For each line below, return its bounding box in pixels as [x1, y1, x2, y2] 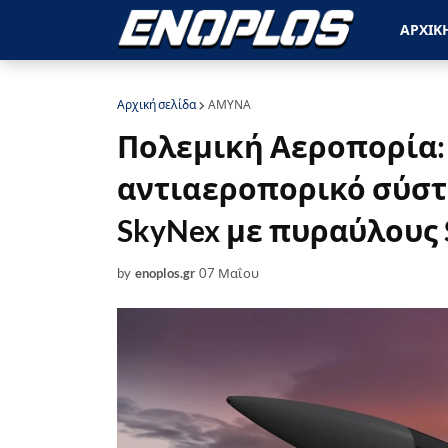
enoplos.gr [135, 265, 195, 281]
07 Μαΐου [199, 265, 259, 281]
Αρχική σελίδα [117, 97, 196, 112]
